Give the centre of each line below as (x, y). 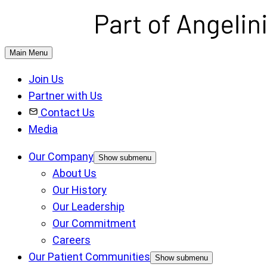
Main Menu (29, 52)
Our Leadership (89, 206)
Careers (72, 240)
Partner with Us (66, 95)
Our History (80, 190)
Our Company (61, 156)
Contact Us (68, 112)
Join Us (46, 79)
